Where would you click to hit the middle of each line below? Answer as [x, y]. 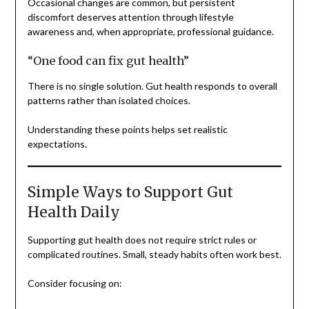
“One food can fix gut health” [108, 61]
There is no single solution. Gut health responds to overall [152, 86]
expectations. [57, 144]
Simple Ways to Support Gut [130, 192]
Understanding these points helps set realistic [127, 130]
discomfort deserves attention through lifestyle [130, 17]
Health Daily [73, 212]
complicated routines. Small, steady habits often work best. [154, 255]
